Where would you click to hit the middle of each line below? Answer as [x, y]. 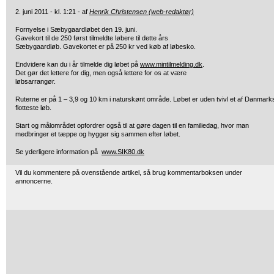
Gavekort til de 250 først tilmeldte [65, 38]
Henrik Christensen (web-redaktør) [142, 12]
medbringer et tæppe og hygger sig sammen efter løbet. [98, 134]
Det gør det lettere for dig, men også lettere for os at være [101, 73]
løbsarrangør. [35, 81]
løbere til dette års [142, 38]
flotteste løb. [33, 108]
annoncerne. [34, 181]
